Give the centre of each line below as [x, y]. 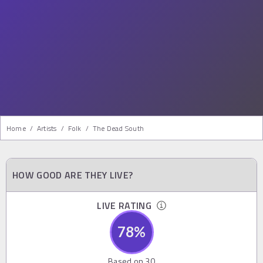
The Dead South [118, 128]
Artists [47, 128]
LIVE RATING [127, 205]
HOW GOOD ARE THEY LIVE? [73, 175]
